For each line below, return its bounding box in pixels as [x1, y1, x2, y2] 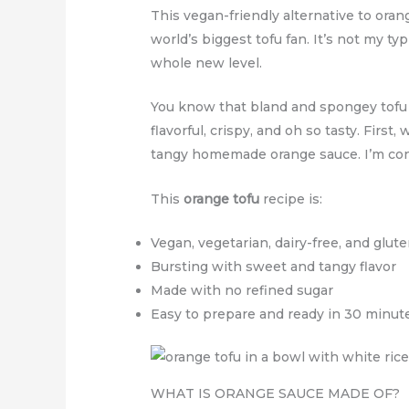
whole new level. [151, 54, 263, 71]
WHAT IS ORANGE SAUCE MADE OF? [151, 384, 401, 402]
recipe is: [259, 190, 323, 207]
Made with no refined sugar [151, 281, 334, 299]
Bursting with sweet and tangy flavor [151, 257, 397, 275]
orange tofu [184, 190, 260, 207]
